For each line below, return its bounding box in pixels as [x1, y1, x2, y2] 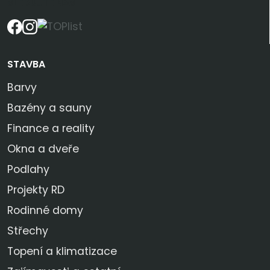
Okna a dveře [7, 142, 79, 157]
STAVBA [7, 57, 45, 72]
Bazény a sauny [7, 101, 92, 116]
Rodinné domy [7, 203, 83, 218]
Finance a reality [7, 121, 95, 136]
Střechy [7, 224, 48, 239]
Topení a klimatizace [7, 244, 117, 259]
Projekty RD [7, 183, 64, 198]
